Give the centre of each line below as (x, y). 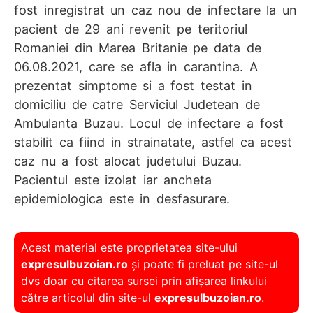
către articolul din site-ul (88, 298)
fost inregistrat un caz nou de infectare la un (155, 10)
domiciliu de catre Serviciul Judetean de (137, 104)
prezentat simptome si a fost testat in (133, 85)
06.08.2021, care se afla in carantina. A (136, 66)
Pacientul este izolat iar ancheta (113, 180)
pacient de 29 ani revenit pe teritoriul (131, 29)
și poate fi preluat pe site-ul (203, 264)
